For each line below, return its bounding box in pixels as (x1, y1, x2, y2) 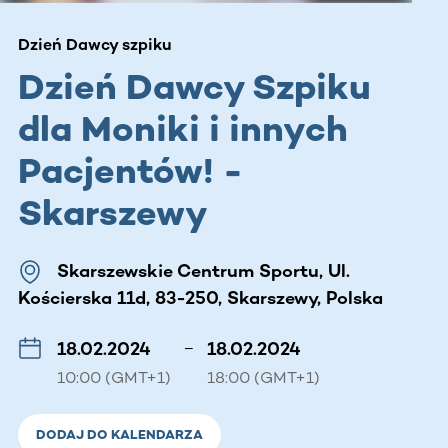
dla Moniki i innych (18, 106, 348, 150)
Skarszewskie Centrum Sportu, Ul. (57, 259, 350, 282)
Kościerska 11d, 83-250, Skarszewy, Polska (18, 286, 383, 309)
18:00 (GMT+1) (207, 367, 320, 387)
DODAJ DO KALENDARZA (36, 426, 203, 442)
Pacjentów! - (18, 148, 243, 192)
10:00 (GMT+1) (57, 367, 171, 387)
